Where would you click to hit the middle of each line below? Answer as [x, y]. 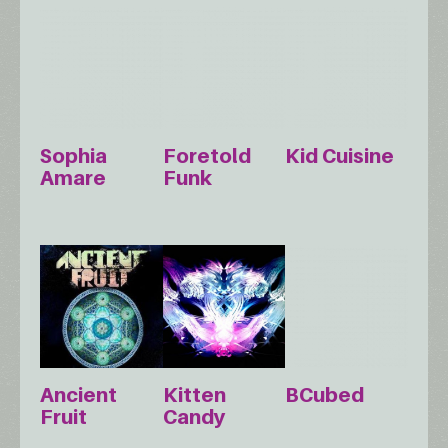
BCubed [325, 395]
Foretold [206, 156]
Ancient [78, 395]
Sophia [73, 156]
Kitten [194, 395]
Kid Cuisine [340, 156]
